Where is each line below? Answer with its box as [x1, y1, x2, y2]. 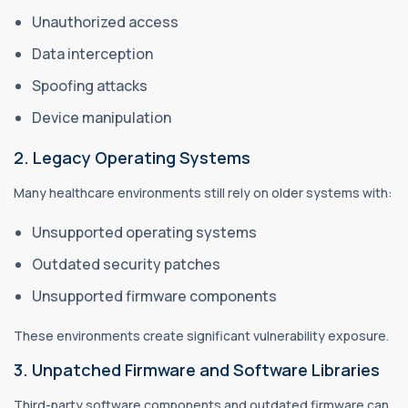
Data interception [32, 43, 156, 64]
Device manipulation [32, 107, 174, 127]
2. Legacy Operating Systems [14, 146, 250, 168]
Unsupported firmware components [32, 285, 280, 306]
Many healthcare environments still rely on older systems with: [14, 183, 393, 201]
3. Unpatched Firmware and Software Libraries [14, 358, 380, 381]
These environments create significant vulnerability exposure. [14, 326, 389, 344]
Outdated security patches [32, 253, 223, 274]
